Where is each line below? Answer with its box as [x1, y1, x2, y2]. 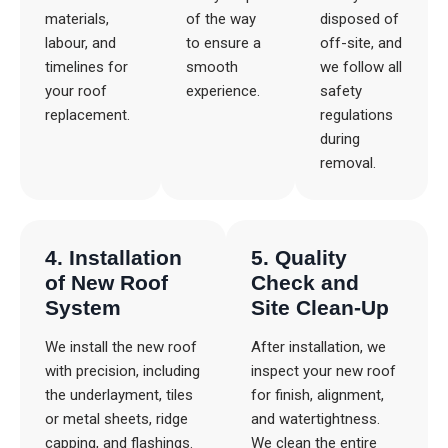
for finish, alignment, [250, 386, 384, 404]
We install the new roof [45, 338, 197, 356]
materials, [45, 10, 109, 28]
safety [319, 82, 362, 100]
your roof [45, 82, 107, 100]
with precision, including [45, 362, 200, 380]
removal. [319, 154, 376, 172]
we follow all [319, 58, 402, 76]
